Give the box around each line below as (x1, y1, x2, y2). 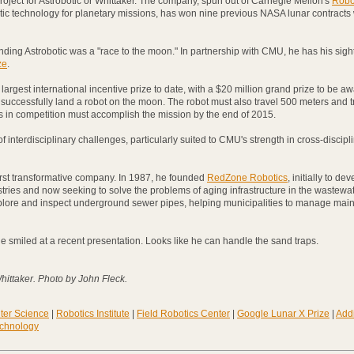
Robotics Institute (56, 308, 130, 319)
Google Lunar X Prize (237, 308, 330, 319)
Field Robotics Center (137, 308, 230, 319)
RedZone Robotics (207, 172, 288, 183)
